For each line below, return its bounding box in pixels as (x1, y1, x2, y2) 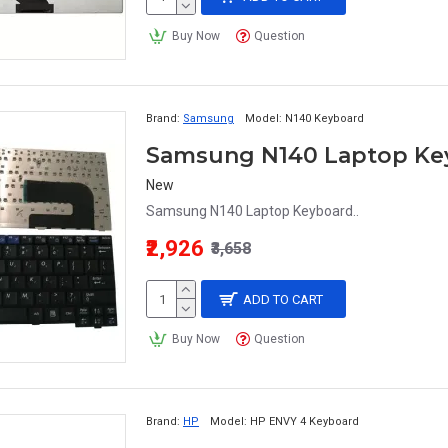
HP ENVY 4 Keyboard (250, 415, 359, 428)
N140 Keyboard (285, 112, 364, 125)
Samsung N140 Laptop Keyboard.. (146, 203, 359, 219)
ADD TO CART (243, 291, 324, 307)
